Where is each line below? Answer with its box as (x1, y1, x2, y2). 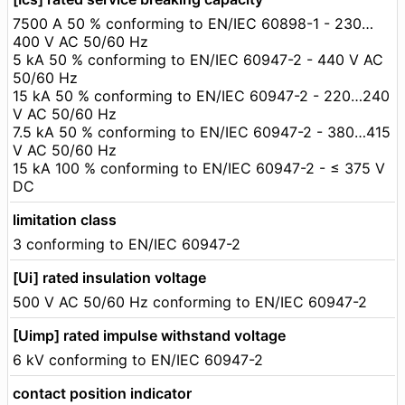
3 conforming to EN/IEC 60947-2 (13, 234, 240, 253)
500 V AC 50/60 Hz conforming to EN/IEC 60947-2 (13, 292, 367, 311)
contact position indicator (13, 383, 192, 402)
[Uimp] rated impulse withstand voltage (13, 325, 286, 344)
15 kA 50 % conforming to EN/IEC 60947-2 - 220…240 (13, 86, 390, 105)
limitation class (13, 210, 117, 229)
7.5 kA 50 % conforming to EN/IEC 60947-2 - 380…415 (13, 122, 391, 141)
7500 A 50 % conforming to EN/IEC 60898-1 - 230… (13, 14, 373, 33)
